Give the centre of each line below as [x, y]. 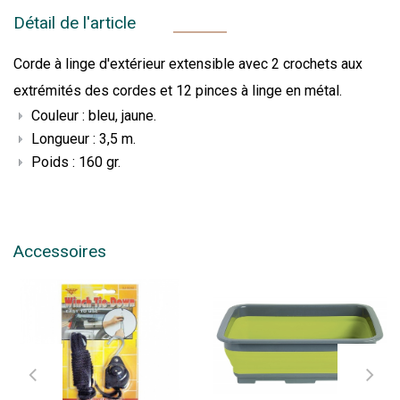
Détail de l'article [75, 22]
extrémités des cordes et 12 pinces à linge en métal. [178, 90]
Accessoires [60, 251]
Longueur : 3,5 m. [83, 138]
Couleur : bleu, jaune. [94, 115]
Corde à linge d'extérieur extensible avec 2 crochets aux [188, 63]
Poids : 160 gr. [76, 162]
